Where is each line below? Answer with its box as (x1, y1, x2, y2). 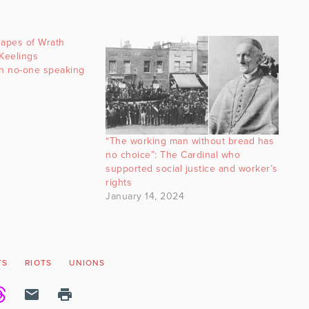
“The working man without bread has (106, 134, 275, 147)
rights (106, 176, 132, 188)
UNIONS (68, 257, 106, 268)
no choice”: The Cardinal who (106, 148, 241, 161)
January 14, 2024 (106, 190, 185, 202)
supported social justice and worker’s (106, 162, 278, 175)
